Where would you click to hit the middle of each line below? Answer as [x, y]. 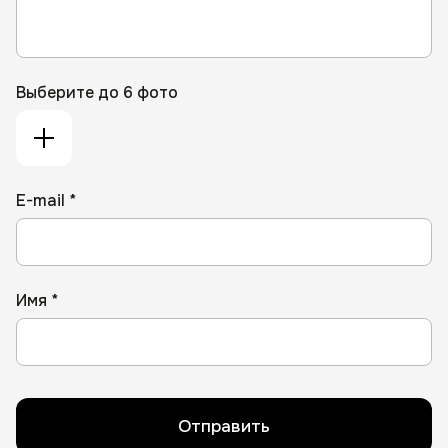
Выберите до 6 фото [97, 93]
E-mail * [46, 201]
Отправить [224, 426]
